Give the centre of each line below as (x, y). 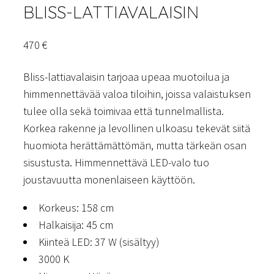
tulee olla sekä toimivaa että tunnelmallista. (124, 111)
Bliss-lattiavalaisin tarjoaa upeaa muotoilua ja (126, 76)
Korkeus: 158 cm (76, 207)
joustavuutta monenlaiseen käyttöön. (109, 179)
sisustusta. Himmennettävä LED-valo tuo (116, 162)
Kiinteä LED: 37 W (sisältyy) (99, 242)
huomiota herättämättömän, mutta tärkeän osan (135, 145)
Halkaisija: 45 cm (76, 224)
